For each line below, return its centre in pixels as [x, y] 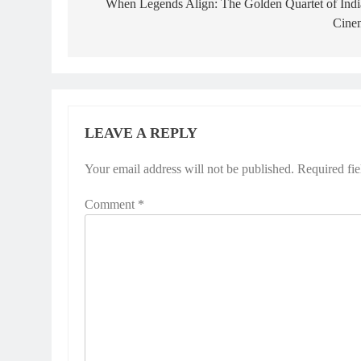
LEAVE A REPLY [141, 133]
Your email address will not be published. [189, 168]
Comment [111, 204]
